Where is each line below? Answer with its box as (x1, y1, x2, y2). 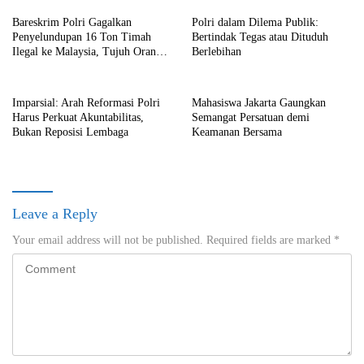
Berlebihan (192, 45, 241, 58)
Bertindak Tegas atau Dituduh (192, 31, 328, 44)
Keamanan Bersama (192, 126, 282, 139)
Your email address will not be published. (12, 234, 203, 247)
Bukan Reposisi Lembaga (12, 126, 128, 139)
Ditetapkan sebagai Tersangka (12, 60, 148, 73)
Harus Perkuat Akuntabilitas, (12, 111, 144, 124)
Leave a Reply (12, 206, 97, 223)
